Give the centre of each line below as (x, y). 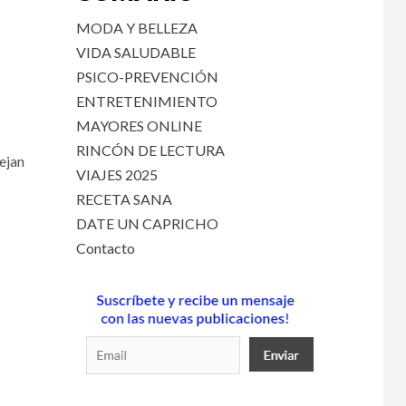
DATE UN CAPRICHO (147, 223)
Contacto (105, 248)
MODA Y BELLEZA (136, 28)
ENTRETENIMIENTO (146, 101)
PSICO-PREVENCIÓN (147, 77)
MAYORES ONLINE (139, 126)
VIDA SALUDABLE (135, 52)
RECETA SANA (124, 199)
